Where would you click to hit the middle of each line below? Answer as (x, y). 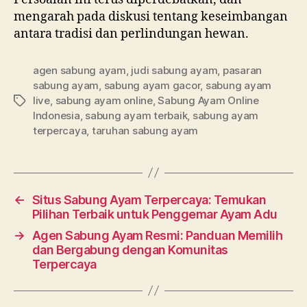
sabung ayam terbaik (136, 115)
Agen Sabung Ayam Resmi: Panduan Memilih (157, 235)
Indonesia (57, 115)
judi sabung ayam (174, 70)
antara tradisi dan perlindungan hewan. (131, 34)
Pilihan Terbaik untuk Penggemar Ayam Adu (155, 214)
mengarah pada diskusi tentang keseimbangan (151, 16)
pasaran (242, 70)
